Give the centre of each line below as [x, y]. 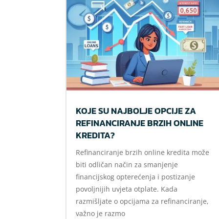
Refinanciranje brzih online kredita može [143, 153]
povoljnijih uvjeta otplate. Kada [127, 189]
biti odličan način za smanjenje [127, 165]
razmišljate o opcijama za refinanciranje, [142, 201]
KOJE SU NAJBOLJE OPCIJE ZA [136, 111]
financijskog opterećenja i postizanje [136, 177]
